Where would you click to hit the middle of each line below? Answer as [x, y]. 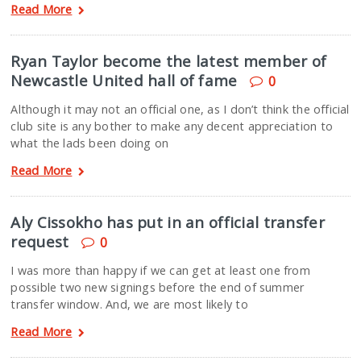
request [40, 241]
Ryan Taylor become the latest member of [169, 61]
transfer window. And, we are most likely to [129, 304]
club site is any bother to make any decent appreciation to [172, 126]
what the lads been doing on [90, 143]
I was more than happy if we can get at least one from [160, 270]
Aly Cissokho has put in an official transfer [168, 222]
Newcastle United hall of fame [124, 80]
